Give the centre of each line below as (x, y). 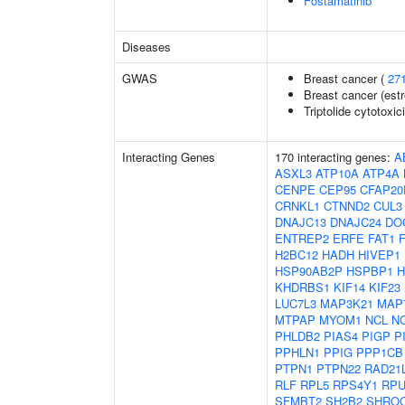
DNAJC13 (301, 222)
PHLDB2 (297, 336)
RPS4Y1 (355, 385)
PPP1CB (380, 352)
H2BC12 (297, 254)
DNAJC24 (356, 222)
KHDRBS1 (302, 287)
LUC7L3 (296, 303)
